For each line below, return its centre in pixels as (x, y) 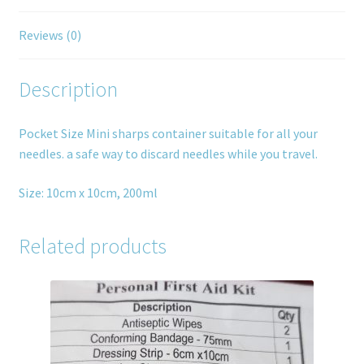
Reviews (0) (50, 35)
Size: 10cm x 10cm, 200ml (88, 192)
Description (68, 90)
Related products (92, 247)
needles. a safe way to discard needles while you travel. (168, 154)
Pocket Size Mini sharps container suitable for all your (168, 134)
